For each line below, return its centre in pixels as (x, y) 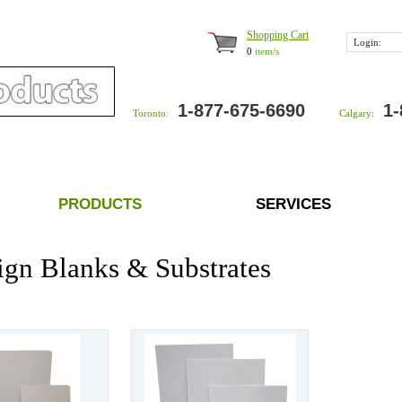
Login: (367, 43)
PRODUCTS (100, 204)
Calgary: (357, 114)
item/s (266, 52)
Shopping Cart (278, 35)
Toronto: (151, 114)
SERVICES (293, 204)
